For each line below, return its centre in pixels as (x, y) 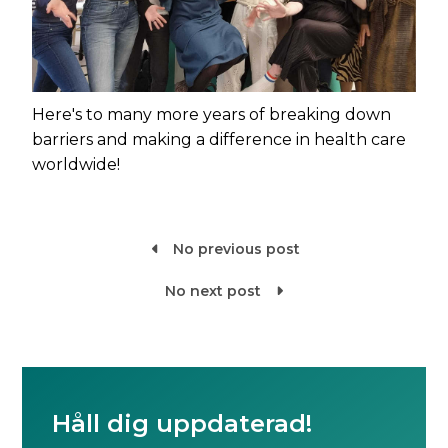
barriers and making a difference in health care (219, 139)
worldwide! (76, 164)
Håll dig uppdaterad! (182, 423)
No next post (212, 290)
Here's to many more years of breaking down (212, 114)
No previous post (237, 248)
